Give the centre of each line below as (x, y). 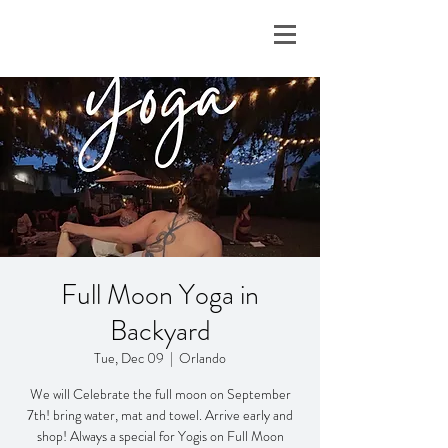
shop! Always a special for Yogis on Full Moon (160, 436)
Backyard (160, 331)
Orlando (202, 358)
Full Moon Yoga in (160, 295)
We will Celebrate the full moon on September (160, 394)
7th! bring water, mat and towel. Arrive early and (160, 415)
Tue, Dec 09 (129, 358)
